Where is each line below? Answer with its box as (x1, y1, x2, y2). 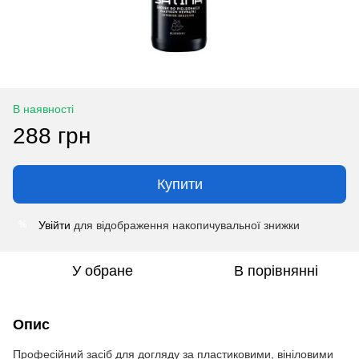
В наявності (13, 102, 74, 115)
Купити (156, 175, 203, 192)
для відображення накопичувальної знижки (71, 218, 300, 232)
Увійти (38, 218, 71, 232)
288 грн (13, 123, 91, 148)
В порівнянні (233, 262, 318, 279)
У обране (72, 262, 133, 279)
